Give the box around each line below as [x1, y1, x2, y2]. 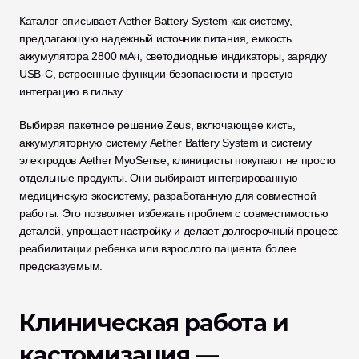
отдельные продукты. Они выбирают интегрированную [19, 171, 298, 184]
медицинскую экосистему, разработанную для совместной [19, 189, 317, 202]
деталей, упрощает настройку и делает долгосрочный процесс [19, 224, 339, 237]
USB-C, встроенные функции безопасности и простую [19, 67, 293, 80]
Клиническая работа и [19, 309, 288, 337]
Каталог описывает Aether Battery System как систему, [19, 14, 292, 27]
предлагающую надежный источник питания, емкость [19, 32, 292, 45]
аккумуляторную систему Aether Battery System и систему [19, 136, 312, 149]
